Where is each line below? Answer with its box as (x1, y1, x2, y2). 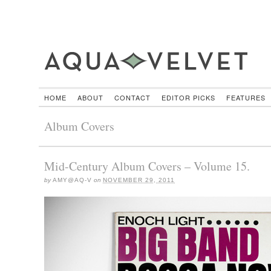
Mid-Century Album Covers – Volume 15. (44, 157, 250, 174)
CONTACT (114, 92, 151, 102)
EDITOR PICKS (161, 92, 215, 102)
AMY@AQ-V (53, 176, 92, 183)
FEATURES (226, 92, 266, 102)
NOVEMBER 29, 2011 (103, 176, 175, 183)
